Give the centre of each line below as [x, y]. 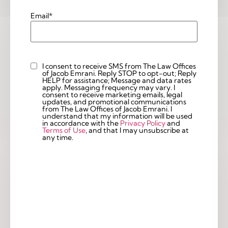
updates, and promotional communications [114, 102]
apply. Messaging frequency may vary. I [108, 88]
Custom [44, 68]
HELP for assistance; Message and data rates [117, 81]
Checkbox [47, 80]
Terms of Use [64, 131]
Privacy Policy [143, 123]
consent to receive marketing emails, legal [112, 95]
